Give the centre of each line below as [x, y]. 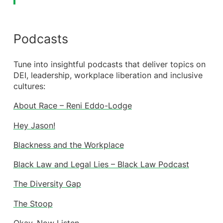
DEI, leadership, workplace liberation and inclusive [108, 76]
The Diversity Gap [47, 184]
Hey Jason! [34, 125]
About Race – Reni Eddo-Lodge [72, 106]
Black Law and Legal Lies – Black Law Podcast [101, 165]
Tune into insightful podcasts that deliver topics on [109, 65]
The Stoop [33, 204]
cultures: [29, 87]
